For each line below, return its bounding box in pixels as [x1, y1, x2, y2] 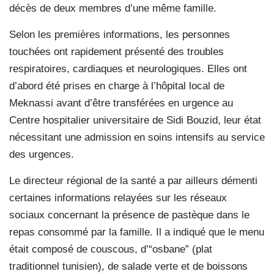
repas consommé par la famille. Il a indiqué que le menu [9, 226, 264, 238]
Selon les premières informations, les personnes [9, 28, 230, 40]
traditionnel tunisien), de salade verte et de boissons [9, 260, 248, 272]
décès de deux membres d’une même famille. [9, 2, 217, 14]
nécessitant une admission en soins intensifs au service [9, 131, 265, 143]
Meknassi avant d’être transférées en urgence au [9, 97, 233, 109]
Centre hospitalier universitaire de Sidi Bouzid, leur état [9, 114, 261, 126]
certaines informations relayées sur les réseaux [9, 191, 227, 204]
